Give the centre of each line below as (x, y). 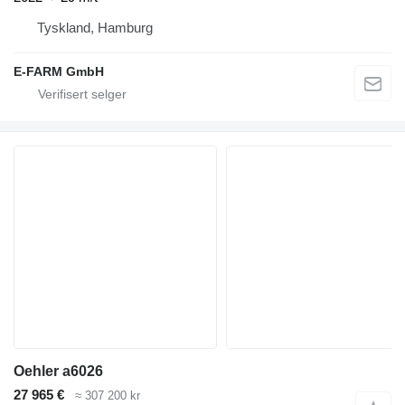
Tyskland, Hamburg (95, 27)
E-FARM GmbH (59, 71)
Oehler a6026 (58, 371)
